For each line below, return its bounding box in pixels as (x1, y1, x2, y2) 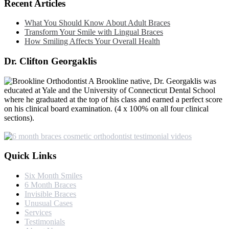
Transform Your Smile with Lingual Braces (25, 28, 163, 37)
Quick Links (4, 150, 56, 162)
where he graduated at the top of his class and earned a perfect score (4, 95, 222, 104)
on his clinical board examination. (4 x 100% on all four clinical (4, 104, 209, 113)
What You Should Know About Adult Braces (25, 18, 170, 28)
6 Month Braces (25, 180, 76, 190)
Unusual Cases (25, 199, 73, 208)
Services (25, 208, 52, 217)
